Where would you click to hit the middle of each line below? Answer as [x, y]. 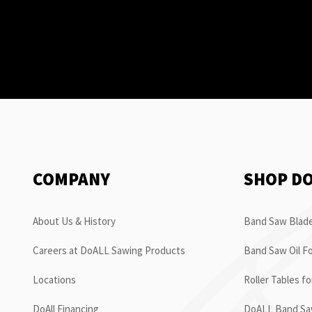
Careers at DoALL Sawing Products [109, 250]
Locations [54, 279]
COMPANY [71, 179]
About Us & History [74, 221]
